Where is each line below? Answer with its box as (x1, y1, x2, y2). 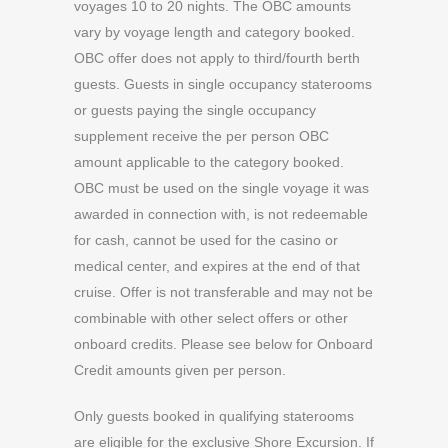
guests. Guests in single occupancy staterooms (74, 76, 372, 92)
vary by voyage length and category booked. (74, 24, 355, 40)
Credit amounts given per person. (74, 362, 286, 378)
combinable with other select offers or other (74, 310, 348, 326)
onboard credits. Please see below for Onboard (74, 336, 373, 352)
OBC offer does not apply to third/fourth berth (74, 50, 360, 66)
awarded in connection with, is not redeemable (74, 206, 368, 222)
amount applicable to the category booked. (74, 154, 344, 170)
